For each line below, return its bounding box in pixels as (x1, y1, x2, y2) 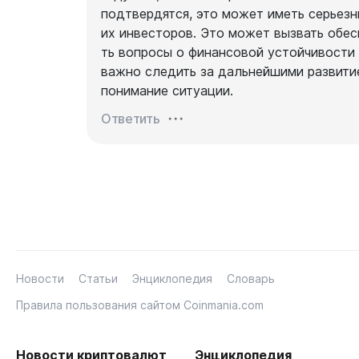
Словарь (227, 272, 275, 285)
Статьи (79, 272, 118, 285)
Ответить (101, 111, 160, 127)
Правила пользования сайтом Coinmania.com (16, 298, 264, 312)
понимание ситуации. (101, 83, 233, 99)
